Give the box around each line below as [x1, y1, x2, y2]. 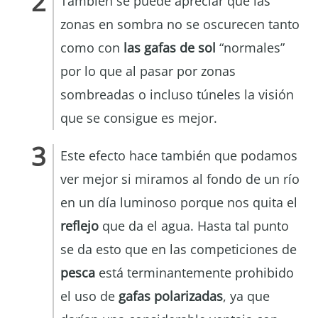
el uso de [60, 287, 115, 305]
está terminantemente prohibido [95, 263, 294, 281]
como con [60, 38, 120, 56]
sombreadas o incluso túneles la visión [60, 85, 294, 103]
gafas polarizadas [115, 287, 223, 305]
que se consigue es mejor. [60, 109, 217, 126]
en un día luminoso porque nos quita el [60, 193, 297, 211]
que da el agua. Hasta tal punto [99, 216, 289, 234]
